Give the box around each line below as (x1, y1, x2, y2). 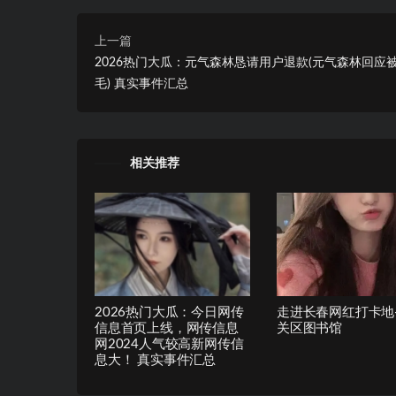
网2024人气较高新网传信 (95, 338, 244, 352)
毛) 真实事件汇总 (95, 77, 188, 90)
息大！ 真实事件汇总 (95, 354, 216, 368)
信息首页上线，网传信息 (95, 322, 239, 336)
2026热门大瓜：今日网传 (95, 306, 244, 320)
